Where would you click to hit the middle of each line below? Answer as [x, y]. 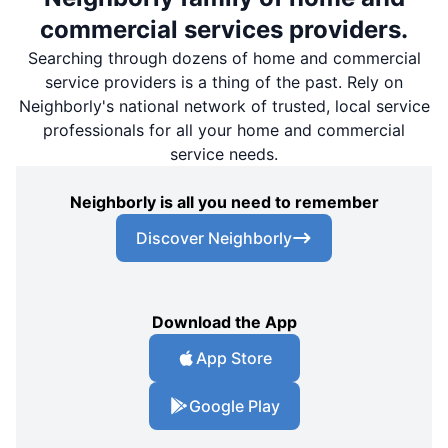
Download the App [224, 321]
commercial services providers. [224, 29]
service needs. [224, 153]
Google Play [234, 405]
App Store [234, 357]
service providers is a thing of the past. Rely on [224, 81]
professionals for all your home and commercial [224, 129]
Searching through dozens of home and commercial [224, 57]
